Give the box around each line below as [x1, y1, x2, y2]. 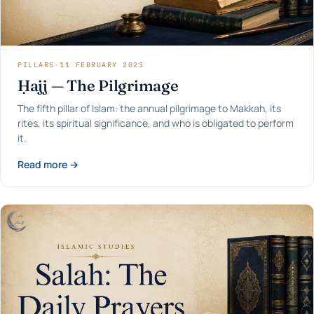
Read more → [18, 157, 78, 171]
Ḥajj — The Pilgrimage [18, 75, 179, 95]
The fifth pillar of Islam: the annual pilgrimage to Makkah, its [18, 101, 281, 115]
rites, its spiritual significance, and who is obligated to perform [18, 116, 294, 130]
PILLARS [18, 60, 55, 69]
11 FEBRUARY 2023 [60, 60, 144, 69]
